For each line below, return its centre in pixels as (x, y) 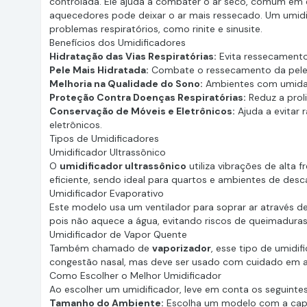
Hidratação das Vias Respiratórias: (133, 56)
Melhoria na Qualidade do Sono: (126, 84)
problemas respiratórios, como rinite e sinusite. (156, 29)
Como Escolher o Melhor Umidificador (135, 275)
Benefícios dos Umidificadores (118, 42)
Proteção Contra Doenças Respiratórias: (148, 97)
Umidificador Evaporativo (107, 193)
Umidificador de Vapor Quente (118, 234)
